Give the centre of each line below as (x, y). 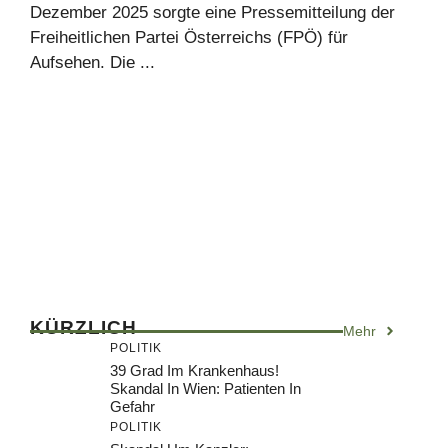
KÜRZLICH (83, 327)
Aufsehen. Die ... (92, 62)
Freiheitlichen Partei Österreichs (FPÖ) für (189, 37)
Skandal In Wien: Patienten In (205, 388)
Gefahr (132, 406)
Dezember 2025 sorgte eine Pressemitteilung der (212, 12)
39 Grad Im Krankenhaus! (194, 370)
